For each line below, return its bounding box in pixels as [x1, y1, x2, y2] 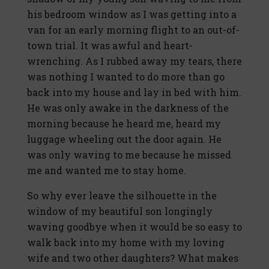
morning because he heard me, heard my [27, 117, 221, 130]
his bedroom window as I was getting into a [27, 8, 237, 21]
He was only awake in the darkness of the [27, 101, 229, 115]
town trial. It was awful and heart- [27, 39, 193, 52]
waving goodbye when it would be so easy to [27, 220, 242, 234]
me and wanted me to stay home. [27, 164, 186, 177]
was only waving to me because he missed [27, 148, 231, 162]
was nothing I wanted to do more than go [27, 70, 225, 83]
